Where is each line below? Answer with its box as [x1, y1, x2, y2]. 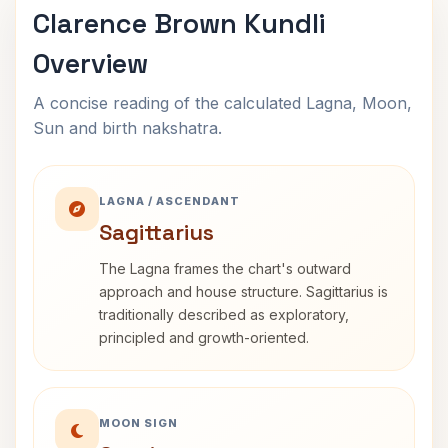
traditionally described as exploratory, [99, 306, 349, 323]
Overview [33, 46, 148, 81]
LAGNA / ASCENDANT [99, 194, 240, 208]
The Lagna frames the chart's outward [99, 260, 351, 277]
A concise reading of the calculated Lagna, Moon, [33, 93, 412, 113]
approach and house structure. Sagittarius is [99, 283, 388, 300]
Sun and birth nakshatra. [33, 118, 222, 138]
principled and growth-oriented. [99, 329, 309, 346]
